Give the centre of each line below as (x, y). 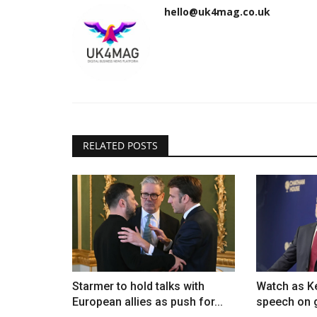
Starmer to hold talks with (138, 286)
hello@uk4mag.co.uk (217, 11)
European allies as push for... (148, 301)
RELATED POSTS (120, 145)
